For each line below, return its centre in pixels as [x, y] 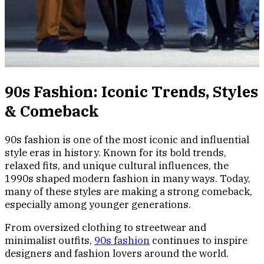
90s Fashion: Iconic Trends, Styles [131, 92]
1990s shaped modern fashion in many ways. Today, [128, 179]
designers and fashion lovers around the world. [117, 254]
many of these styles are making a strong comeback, [128, 192]
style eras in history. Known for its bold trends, [115, 153]
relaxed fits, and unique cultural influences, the [117, 166]
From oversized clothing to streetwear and [105, 228]
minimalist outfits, [49, 241]
